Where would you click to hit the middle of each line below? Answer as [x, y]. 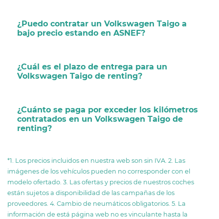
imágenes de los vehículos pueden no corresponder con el [99, 171]
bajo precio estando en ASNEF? [81, 33]
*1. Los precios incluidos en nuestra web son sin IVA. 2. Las [96, 160]
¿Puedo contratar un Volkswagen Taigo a [102, 23]
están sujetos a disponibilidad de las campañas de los [91, 193]
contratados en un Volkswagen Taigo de [100, 119]
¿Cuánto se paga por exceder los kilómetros [108, 109]
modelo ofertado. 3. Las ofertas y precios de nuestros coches [101, 182]
